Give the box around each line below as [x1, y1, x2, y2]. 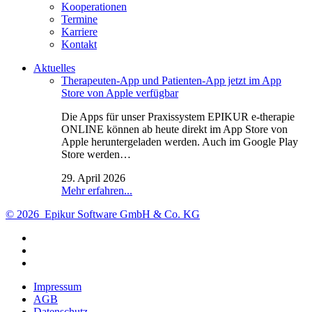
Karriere [61, 26, 97, 38]
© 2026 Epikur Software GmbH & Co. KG [6, 208, 200, 221]
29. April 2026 [61, 172, 125, 185]
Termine [61, 13, 97, 26]
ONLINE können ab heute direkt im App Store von [61, 123, 288, 136]
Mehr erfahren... [61, 185, 132, 197]
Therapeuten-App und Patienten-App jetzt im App [61, 75, 281, 87]
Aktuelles [33, 62, 75, 75]
